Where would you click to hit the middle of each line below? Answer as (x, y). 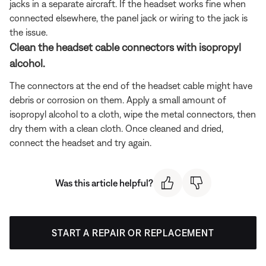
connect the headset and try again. (80, 142)
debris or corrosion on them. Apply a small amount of (118, 99)
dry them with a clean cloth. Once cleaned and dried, (116, 128)
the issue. (28, 32)
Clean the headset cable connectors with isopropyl (125, 47)
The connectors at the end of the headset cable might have (131, 85)
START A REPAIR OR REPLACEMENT (133, 233)
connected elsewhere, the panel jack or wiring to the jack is (129, 18)
